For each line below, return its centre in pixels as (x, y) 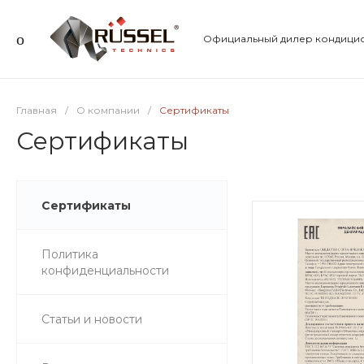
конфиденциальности (105, 271)
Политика (70, 254)
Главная (37, 110)
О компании (108, 110)
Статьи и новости (92, 319)
